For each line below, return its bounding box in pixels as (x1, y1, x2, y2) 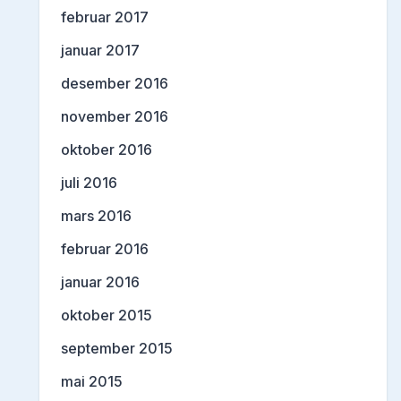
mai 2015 (61, 371, 123, 390)
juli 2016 (61, 173, 117, 192)
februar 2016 (61, 239, 149, 258)
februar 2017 (61, 7, 149, 26)
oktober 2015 (61, 305, 152, 324)
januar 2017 (61, 40, 140, 59)
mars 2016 (61, 206, 132, 225)
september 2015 (61, 338, 173, 357)
